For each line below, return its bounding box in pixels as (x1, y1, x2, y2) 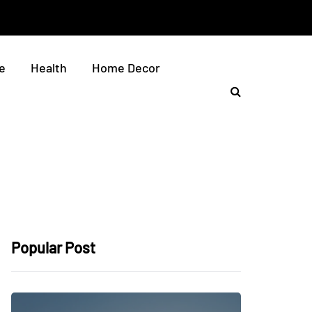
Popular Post (11, 238, 95, 256)
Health (31, 60, 67, 75)
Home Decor (92, 60, 160, 75)
